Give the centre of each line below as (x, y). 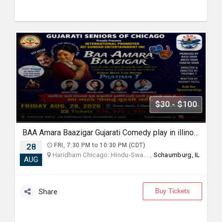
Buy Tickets (172, 191)
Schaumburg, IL (177, 155)
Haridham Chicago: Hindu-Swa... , (102, 155)
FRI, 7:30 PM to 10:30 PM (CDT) (99, 145)
